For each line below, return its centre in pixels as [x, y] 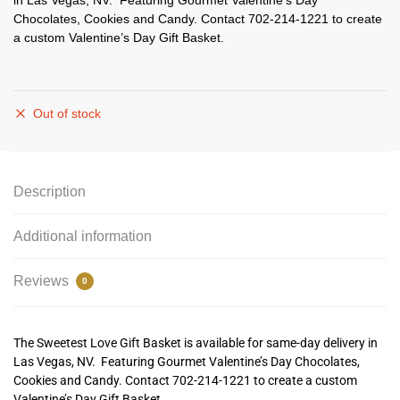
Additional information [83, 237]
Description [50, 192]
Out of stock [67, 114]
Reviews [43, 281]
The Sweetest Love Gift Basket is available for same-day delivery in [196, 343]
